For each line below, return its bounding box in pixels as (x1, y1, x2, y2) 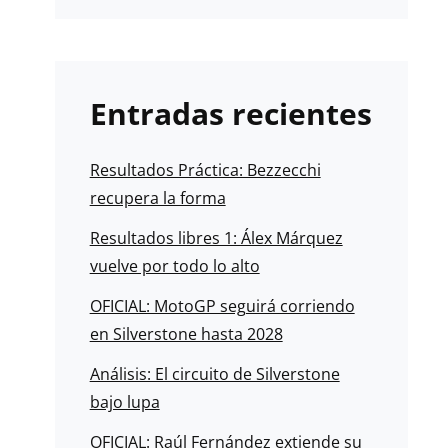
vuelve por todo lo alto (89, 255, 260, 277)
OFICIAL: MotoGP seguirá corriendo (89, 295, 355, 317)
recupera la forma (89, 187, 226, 209)
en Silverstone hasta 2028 (89, 323, 283, 345)
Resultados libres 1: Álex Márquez (89, 227, 343, 249)
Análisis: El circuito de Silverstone (89, 363, 340, 385)
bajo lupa (89, 391, 160, 413)
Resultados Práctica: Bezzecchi (89, 159, 321, 181)
